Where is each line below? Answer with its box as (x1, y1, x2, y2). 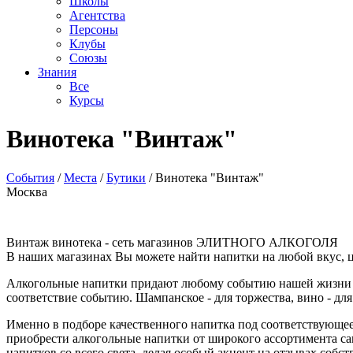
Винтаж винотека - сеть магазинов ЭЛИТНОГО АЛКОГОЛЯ (6, 235, 338, 249)
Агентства (69, 9, 125, 22)
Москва (6, 184, 47, 199)
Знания (38, 65, 76, 79)
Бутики (106, 170, 146, 184)
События (6, 170, 54, 184)
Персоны (69, 23, 118, 36)
